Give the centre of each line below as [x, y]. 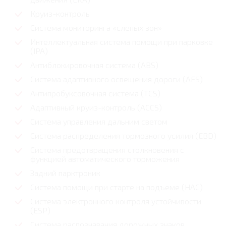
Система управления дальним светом [99, 122]
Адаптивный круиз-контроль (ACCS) [96, 107]
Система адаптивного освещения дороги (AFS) [117, 79]
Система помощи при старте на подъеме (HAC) [117, 187]
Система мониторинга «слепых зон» [96, 28]
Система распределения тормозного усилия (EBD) [123, 136]
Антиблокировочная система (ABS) [94, 65]
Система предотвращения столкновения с [107, 150]
